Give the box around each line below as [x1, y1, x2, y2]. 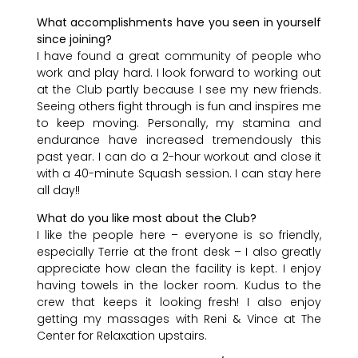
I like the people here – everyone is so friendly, [36, 226, 322, 243]
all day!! [36, 181, 80, 198]
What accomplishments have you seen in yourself [36, 14, 322, 30]
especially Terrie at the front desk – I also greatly [36, 243, 322, 260]
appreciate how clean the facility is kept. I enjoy [36, 260, 322, 276]
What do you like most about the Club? [36, 209, 257, 226]
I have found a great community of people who [36, 47, 322, 64]
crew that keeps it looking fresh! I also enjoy [36, 293, 322, 310]
